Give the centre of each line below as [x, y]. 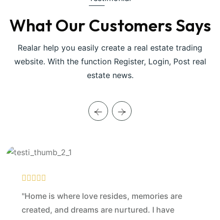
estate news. [110, 75]
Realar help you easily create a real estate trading [110, 47]
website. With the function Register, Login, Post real [110, 61]
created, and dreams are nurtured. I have [98, 209]
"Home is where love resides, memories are [102, 196]
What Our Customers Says [110, 25]
